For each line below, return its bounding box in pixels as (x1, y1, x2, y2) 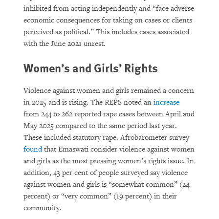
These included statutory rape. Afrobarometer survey (23, 133, 189, 142)
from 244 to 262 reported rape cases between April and (23, 109, 195, 119)
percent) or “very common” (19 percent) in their (23, 192, 177, 201)
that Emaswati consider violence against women (42, 145, 195, 154)
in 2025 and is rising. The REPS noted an (23, 98, 153, 107)
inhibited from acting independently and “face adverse (23, 4, 194, 13)
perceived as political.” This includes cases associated (23, 27, 189, 37)
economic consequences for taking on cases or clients (23, 16, 192, 25)
